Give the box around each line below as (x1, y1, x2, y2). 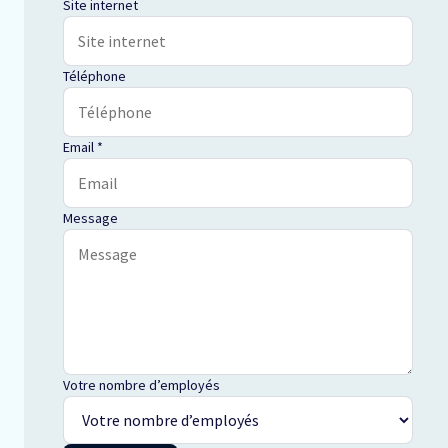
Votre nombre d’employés (63, 376, 220, 395)
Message (63, 209, 118, 228)
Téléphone (63, 67, 126, 86)
